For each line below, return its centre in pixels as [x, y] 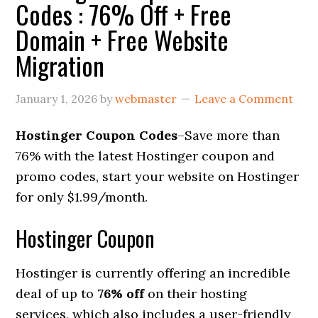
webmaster [146, 99]
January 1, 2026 [57, 99]
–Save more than [229, 135]
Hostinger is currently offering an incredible [153, 273]
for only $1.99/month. [82, 197]
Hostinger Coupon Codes [97, 135]
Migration [60, 65]
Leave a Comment [244, 99]
